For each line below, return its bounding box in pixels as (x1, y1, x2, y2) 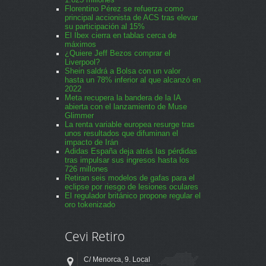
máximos (65, 40, 96, 49)
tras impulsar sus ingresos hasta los (65, 156, 189, 164)
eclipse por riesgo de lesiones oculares (65, 183, 198, 191)
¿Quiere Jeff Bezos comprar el (65, 49, 170, 58)
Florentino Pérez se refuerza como (65, 5, 183, 13)
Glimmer (65, 112, 94, 120)
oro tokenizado (65, 201, 115, 209)
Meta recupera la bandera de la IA (65, 94, 180, 102)
